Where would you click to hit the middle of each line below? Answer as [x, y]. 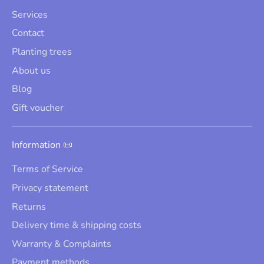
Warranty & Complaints [62, 244]
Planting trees [42, 52]
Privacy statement [50, 188]
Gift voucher [38, 108]
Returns [29, 207]
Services [30, 14]
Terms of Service [47, 169]
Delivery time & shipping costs [77, 225]
